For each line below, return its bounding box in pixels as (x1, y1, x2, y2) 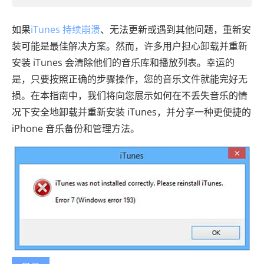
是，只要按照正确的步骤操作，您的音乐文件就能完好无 (12, 72, 247, 85)
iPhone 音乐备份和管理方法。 (12, 122, 140, 135)
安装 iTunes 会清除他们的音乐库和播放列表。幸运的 (12, 56, 235, 69)
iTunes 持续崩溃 (31, 23, 100, 36)
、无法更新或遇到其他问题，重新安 (100, 23, 251, 36)
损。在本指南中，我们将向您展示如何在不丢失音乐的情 (12, 89, 247, 102)
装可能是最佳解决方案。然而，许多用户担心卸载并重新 (12, 39, 247, 52)
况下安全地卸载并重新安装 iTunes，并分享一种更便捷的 (12, 105, 251, 118)
